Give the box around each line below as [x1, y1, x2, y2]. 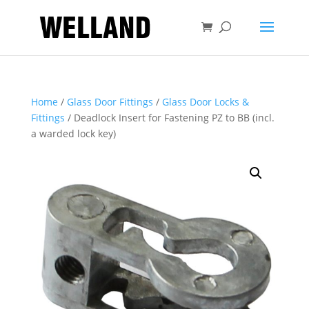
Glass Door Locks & [161, 95, 249, 108]
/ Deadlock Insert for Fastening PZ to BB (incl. [64, 111, 275, 124]
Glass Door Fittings [66, 95, 153, 108]
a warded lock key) [30, 127, 116, 140]
